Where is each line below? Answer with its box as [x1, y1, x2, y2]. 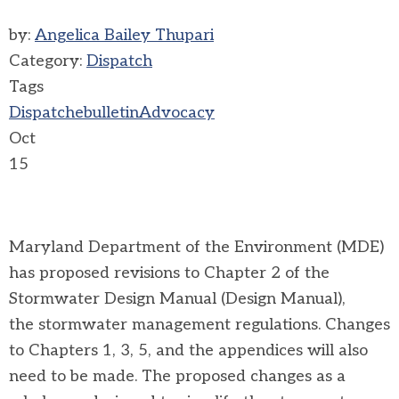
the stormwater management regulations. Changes [9, 315, 390, 334]
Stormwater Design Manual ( [9, 289, 225, 308]
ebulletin [75, 103, 139, 122]
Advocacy [139, 103, 215, 122]
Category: [9, 52, 86, 70]
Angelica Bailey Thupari [35, 26, 214, 45]
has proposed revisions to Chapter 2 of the [9, 264, 330, 282]
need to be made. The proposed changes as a [9, 367, 346, 386]
